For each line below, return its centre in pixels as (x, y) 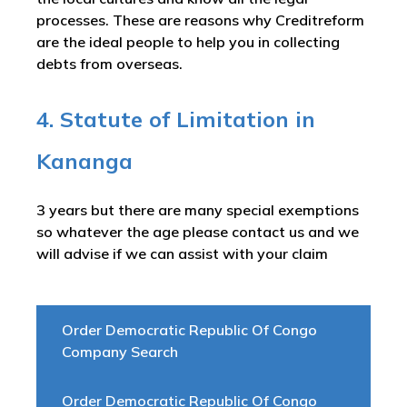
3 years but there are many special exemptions (198, 210)
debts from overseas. (111, 64)
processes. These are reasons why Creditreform (200, 20)
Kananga (84, 161)
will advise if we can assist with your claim (184, 253)
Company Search (120, 352)
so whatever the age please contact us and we (198, 232)
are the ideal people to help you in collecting (188, 42)
